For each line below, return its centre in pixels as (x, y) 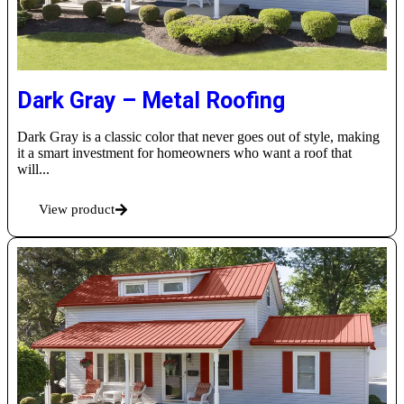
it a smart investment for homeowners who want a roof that (184, 153)
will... (33, 170)
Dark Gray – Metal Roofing (151, 101)
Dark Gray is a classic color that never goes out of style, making (198, 137)
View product (77, 210)
